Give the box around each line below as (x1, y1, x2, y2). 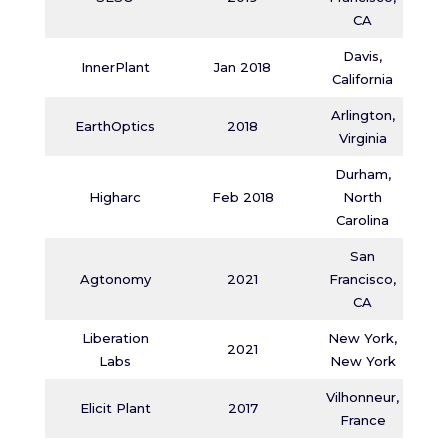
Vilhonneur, (326, 389, 400, 405)
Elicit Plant (79, 400, 151, 416)
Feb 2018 (211, 189, 274, 205)
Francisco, (329, 271, 397, 287)
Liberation (81, 330, 149, 346)
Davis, (343, 48, 383, 64)
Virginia (338, 130, 387, 146)
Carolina (336, 212, 390, 228)
